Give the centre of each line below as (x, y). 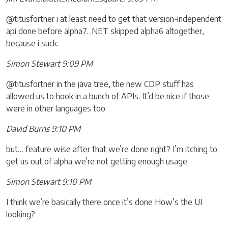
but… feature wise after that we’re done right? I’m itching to (112, 149)
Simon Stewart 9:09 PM (49, 64)
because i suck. (32, 43)
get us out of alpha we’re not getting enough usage (97, 161)
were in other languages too (56, 108)
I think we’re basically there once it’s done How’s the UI (104, 202)
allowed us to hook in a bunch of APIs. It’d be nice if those (108, 96)
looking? (21, 214)
